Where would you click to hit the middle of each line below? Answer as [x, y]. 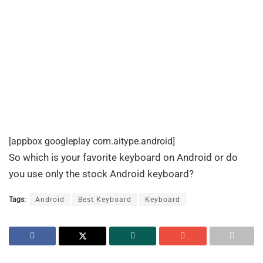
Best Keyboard [105, 199]
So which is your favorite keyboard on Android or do [123, 157]
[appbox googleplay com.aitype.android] [92, 141]
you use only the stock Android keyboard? [101, 173]
